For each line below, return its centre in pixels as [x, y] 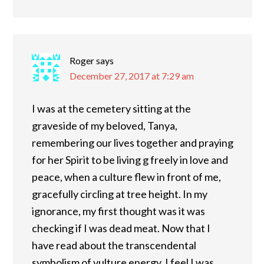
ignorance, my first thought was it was [118, 211]
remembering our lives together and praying [133, 143]
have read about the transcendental [114, 245]
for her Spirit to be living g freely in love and [130, 160]
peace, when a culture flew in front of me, [126, 177]
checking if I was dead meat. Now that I [121, 228]
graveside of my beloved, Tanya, [105, 126]
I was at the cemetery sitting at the [111, 108]
